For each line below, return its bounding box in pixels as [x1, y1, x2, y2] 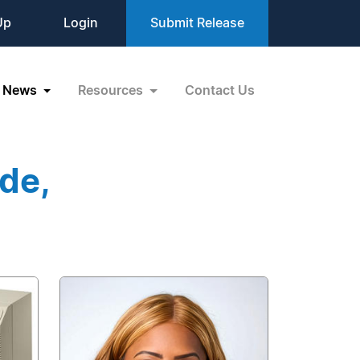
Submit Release [150, 17, 244, 30]
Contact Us [185, 84, 255, 97]
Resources [78, 84, 147, 97]
